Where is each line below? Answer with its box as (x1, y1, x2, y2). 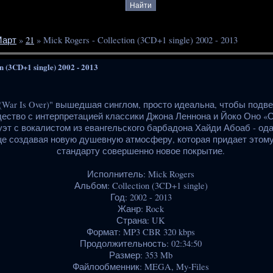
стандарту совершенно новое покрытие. (57, 144, 225, 157)
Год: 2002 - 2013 (110, 191, 172, 203)
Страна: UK (116, 214, 165, 226)
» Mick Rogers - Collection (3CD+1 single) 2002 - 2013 (34, 34, 238, 46)
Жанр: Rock (118, 202, 164, 214)
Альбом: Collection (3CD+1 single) (74, 179, 208, 191)
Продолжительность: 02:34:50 (80, 237, 202, 249)
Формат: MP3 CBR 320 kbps (87, 225, 195, 238)
